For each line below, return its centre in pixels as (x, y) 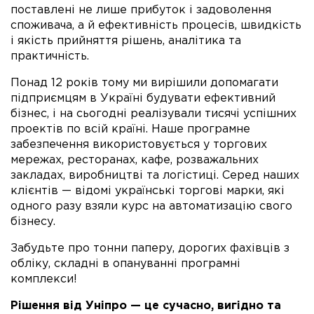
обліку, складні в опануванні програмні (125, 264)
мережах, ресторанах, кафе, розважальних (135, 161)
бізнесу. (33, 222)
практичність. (50, 57)
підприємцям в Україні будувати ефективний (143, 99)
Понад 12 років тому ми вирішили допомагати (144, 83)
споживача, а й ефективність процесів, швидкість (156, 26)
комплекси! (44, 280)
